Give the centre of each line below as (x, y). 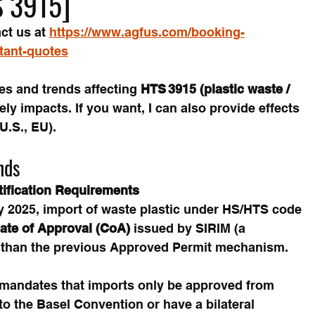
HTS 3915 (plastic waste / (217, 89)
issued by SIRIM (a (189, 228)
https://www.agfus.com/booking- (147, 32)
